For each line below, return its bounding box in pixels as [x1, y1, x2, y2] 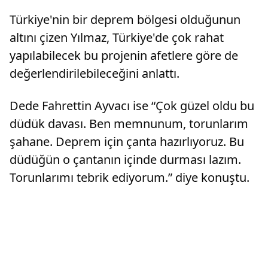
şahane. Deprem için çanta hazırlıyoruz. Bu [10, 133, 244, 150]
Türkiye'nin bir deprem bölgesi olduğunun [10, 11, 240, 28]
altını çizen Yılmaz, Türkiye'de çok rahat [10, 29, 224, 46]
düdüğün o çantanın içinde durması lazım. [10, 151, 241, 168]
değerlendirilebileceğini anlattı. [10, 65, 179, 82]
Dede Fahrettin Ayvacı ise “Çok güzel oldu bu [10, 98, 254, 114]
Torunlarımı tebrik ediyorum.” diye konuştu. [10, 169, 249, 186]
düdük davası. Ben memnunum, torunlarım [10, 115, 248, 132]
